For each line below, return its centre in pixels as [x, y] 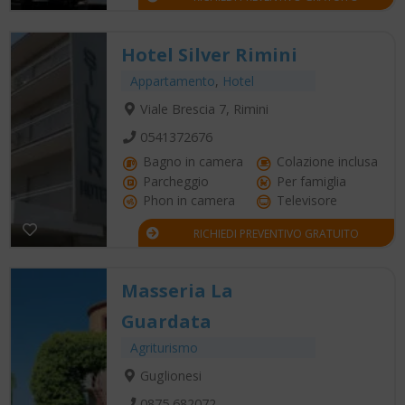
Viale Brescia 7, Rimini [204, 108]
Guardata [166, 321]
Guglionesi [170, 375]
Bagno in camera [191, 161]
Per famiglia [310, 181]
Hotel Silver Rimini [209, 54]
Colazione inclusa [325, 161]
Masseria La [177, 290]
